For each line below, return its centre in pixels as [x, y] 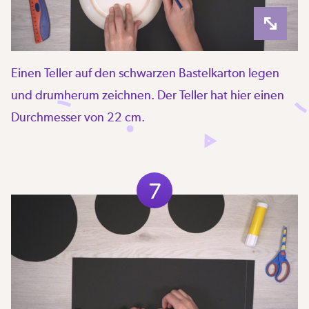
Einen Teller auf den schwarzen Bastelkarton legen [145, 72]
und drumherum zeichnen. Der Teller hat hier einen [148, 94]
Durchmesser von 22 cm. [78, 117]
